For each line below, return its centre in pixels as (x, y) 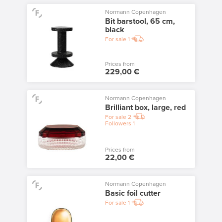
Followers (118, 123)
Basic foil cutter (133, 194)
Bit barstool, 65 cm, (140, 22)
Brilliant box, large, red (145, 107)
